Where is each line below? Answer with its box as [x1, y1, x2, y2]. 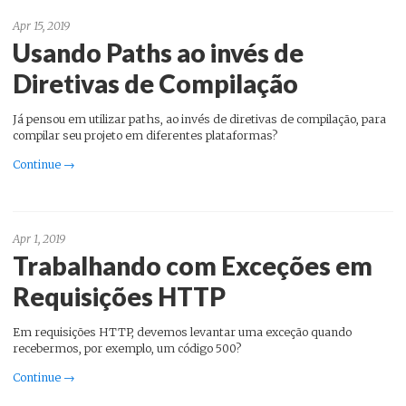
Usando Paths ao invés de [13, 37, 304, 69]
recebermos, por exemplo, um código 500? [13, 342, 241, 356]
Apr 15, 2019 [13, 19, 70, 34]
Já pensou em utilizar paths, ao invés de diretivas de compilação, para [13, 112, 386, 127]
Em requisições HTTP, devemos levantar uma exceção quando [13, 325, 352, 340]
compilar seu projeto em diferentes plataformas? [13, 129, 277, 143]
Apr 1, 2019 [13, 232, 65, 246]
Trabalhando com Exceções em [13, 250, 372, 282]
